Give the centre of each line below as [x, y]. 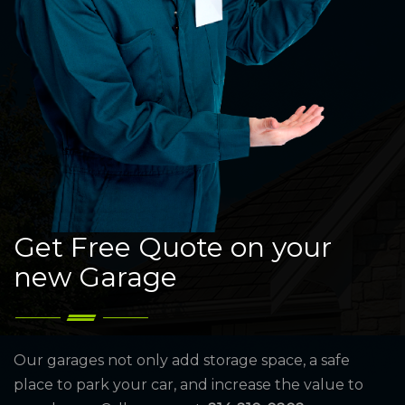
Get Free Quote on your [173, 247]
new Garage [95, 277]
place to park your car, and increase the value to [188, 384]
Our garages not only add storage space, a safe [182, 360]
